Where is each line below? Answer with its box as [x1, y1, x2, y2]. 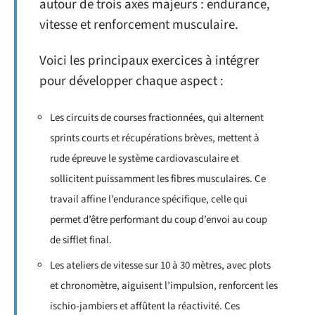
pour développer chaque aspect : [39, 72, 224, 91]
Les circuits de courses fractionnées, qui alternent [50, 110, 264, 125]
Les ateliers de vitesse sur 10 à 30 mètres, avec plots [50, 258, 271, 273]
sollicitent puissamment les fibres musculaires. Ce [50, 171, 266, 186]
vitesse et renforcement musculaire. [39, 15, 238, 34]
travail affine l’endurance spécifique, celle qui [50, 191, 247, 207]
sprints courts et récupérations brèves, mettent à [50, 130, 259, 146]
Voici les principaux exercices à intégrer [39, 51, 259, 70]
